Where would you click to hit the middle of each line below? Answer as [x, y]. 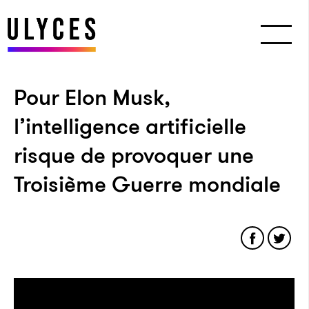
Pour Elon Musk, [92, 97]
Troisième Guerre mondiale [147, 184]
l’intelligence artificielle [130, 126]
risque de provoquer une [134, 155]
